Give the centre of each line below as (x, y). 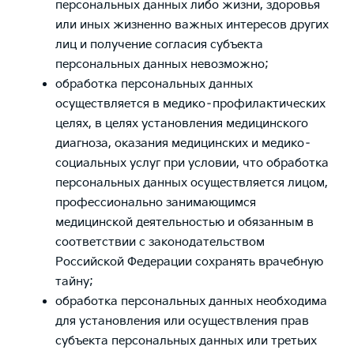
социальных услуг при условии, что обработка (192, 164)
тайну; (74, 282)
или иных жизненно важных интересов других (192, 25)
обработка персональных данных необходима (191, 302)
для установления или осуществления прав (182, 322)
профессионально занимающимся (156, 203)
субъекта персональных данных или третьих (186, 341)
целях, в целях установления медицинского (182, 124)
